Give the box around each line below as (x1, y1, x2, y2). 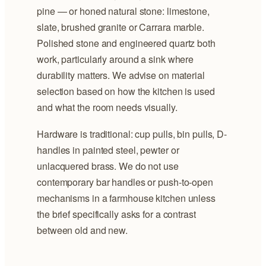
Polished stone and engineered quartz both (37, 36, 216, 50)
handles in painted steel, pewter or (37, 142, 179, 157)
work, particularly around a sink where (37, 52, 194, 66)
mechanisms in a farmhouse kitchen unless (37, 191, 216, 205)
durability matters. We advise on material (37, 68, 205, 82)
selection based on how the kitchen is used (37, 84, 215, 98)
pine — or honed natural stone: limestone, (37, 4, 210, 18)
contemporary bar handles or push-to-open (37, 175, 213, 189)
